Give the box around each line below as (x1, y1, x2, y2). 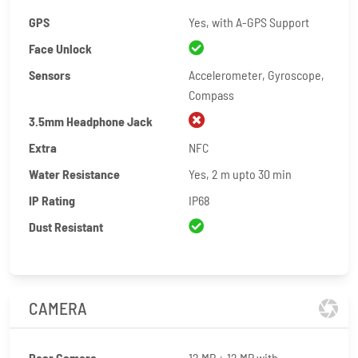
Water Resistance (29, 166, 120, 181)
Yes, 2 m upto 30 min (189, 166, 292, 181)
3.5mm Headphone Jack (29, 113, 153, 129)
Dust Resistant (29, 219, 103, 234)
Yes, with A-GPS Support (189, 14, 309, 30)
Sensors (29, 67, 70, 82)
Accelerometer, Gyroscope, (189, 67, 324, 82)
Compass (189, 87, 234, 102)
